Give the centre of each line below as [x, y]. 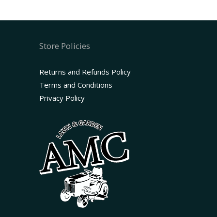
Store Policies [65, 46]
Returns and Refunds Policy [85, 72]
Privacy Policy [62, 98]
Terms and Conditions [76, 85]
